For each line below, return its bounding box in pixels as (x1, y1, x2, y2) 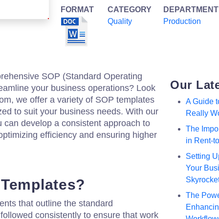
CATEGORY (108, 5, 152, 14)
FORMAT (61, 5, 94, 14)
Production (163, 17, 201, 25)
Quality (108, 17, 132, 25)
